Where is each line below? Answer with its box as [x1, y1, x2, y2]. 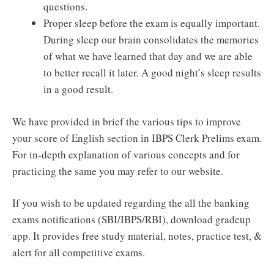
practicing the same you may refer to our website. [12, 163, 223, 178]
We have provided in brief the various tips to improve [12, 114, 241, 128]
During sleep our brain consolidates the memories [43, 32, 259, 47]
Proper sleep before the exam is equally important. [43, 16, 260, 31]
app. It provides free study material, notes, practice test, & [12, 229, 262, 243]
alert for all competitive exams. [12, 245, 145, 260]
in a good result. [43, 82, 113, 97]
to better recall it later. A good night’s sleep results [43, 65, 261, 80]
